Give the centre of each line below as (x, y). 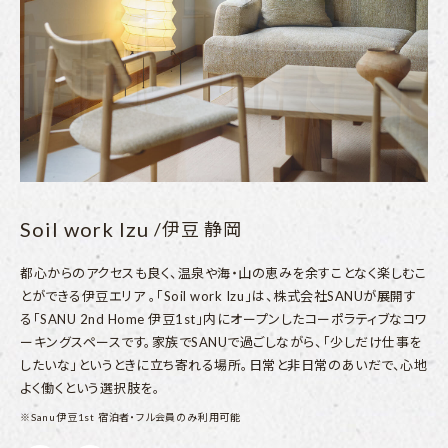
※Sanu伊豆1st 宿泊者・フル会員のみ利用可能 (131, 416)
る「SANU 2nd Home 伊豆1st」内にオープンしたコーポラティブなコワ (224, 318)
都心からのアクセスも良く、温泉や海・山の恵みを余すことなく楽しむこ (223, 272)
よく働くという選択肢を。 (90, 387)
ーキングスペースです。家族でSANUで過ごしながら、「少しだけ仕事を (221, 341)
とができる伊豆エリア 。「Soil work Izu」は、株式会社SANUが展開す (218, 295)
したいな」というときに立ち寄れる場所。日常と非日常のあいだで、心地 (224, 364)
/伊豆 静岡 (198, 228)
